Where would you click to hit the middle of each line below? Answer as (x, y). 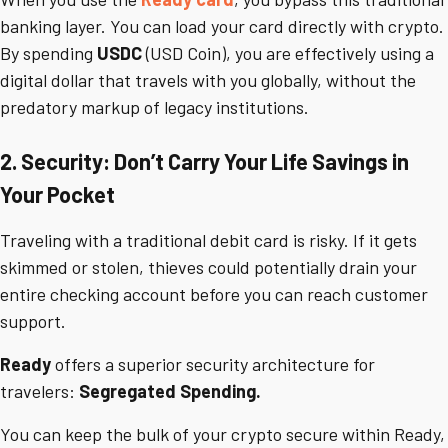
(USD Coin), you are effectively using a (288, 53)
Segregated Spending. (170, 391)
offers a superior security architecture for (213, 364)
